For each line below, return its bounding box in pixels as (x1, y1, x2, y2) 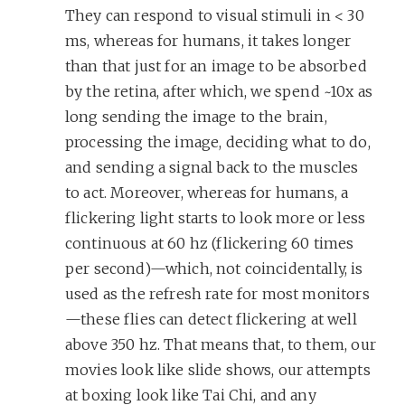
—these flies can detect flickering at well (65, 309, 357, 328)
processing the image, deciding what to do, (65, 132, 371, 151)
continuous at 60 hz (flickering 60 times (65, 233, 354, 252)
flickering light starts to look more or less (65, 208, 366, 227)
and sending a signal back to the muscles (65, 157, 359, 176)
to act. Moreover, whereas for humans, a (65, 183, 349, 202)
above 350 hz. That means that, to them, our (65, 334, 376, 353)
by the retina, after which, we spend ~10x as (65, 81, 373, 100)
